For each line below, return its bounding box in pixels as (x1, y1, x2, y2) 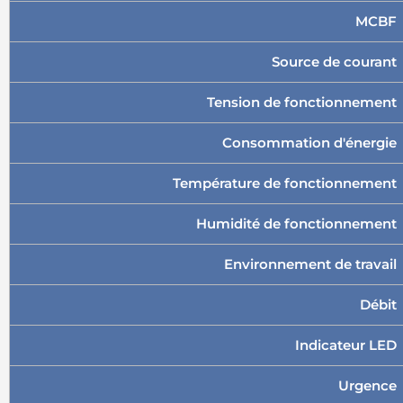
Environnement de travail (224, 255, 397, 273)
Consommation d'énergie (222, 134, 397, 151)
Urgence (338, 377, 397, 394)
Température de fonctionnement (173, 175, 397, 192)
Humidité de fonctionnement (196, 215, 397, 232)
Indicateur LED (295, 336, 397, 354)
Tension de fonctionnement (207, 94, 397, 111)
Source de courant (272, 53, 397, 70)
